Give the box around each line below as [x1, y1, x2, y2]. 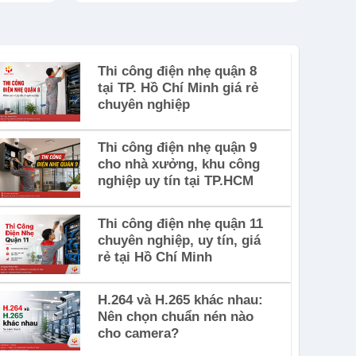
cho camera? [97, 325, 179, 341]
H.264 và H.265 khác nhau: [97, 292, 263, 308]
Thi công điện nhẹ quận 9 [97, 139, 257, 155]
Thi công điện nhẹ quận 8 [97, 63, 257, 79]
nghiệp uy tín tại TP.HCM [97, 172, 253, 188]
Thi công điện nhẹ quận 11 [97, 215, 263, 231]
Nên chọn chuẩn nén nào [97, 308, 253, 324]
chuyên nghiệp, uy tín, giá [97, 232, 261, 248]
